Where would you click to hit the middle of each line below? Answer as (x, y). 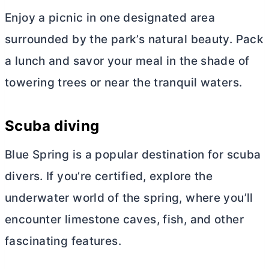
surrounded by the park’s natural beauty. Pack (134, 40)
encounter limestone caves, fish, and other (124, 220)
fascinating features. (63, 241)
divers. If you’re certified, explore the (109, 177)
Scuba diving (52, 126)
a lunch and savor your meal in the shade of (127, 61)
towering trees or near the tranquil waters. (124, 83)
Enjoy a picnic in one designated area (110, 18)
